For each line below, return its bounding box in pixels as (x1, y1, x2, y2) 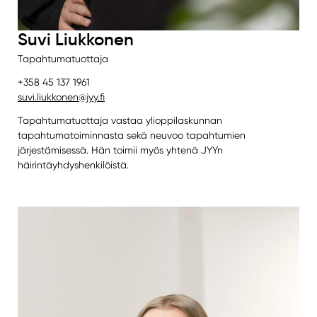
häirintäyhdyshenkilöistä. (17, 159, 129, 171)
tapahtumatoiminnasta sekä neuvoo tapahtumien (17, 129, 246, 142)
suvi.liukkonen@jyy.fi (17, 91, 105, 103)
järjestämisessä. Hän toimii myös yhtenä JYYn (17, 144, 223, 156)
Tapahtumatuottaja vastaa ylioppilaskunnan (17, 115, 222, 127)
